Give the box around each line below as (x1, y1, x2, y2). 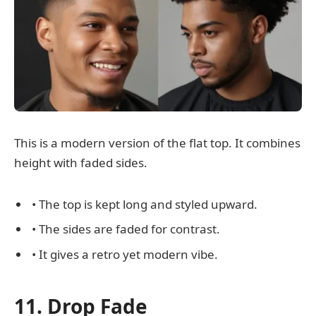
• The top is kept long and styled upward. (32, 195, 257, 212)
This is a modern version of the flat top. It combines (14, 135, 300, 152)
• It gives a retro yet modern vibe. (32, 245, 218, 262)
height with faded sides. (14, 154, 147, 171)
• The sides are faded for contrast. (32, 221, 220, 238)
